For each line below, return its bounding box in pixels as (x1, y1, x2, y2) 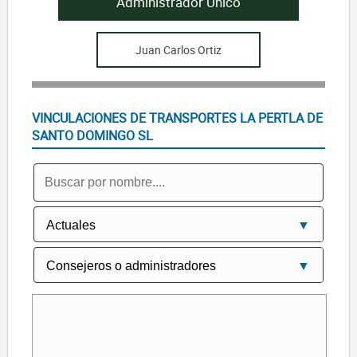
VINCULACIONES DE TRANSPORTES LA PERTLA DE (31, 108, 323, 127)
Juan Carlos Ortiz (135, 41, 222, 57)
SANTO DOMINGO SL (31, 126, 153, 144)
